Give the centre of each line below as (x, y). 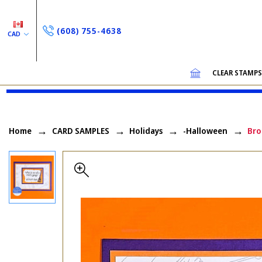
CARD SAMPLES (80, 130)
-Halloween (205, 130)
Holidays (146, 130)
